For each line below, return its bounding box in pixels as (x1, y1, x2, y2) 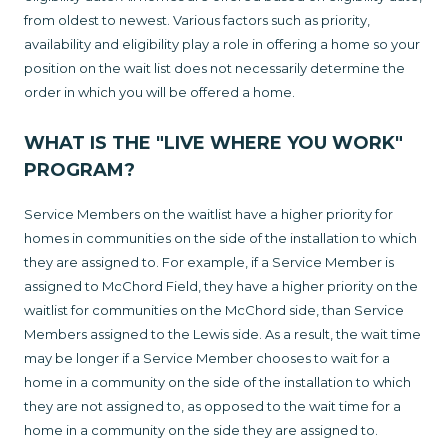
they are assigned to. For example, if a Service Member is (24, 254, 394, 271)
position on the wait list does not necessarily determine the (24, 60, 405, 77)
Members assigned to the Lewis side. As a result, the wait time (24, 326, 421, 343)
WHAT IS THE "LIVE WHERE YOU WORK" (24, 132, 403, 155)
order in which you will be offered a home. (24, 84, 298, 101)
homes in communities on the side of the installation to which (24, 230, 417, 247)
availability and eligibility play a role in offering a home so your (24, 36, 420, 53)
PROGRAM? (24, 159, 140, 182)
